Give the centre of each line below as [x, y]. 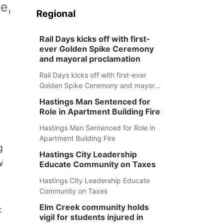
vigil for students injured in [91, 217]
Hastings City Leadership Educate [94, 180]
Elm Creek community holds [94, 207]
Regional [56, 14]
